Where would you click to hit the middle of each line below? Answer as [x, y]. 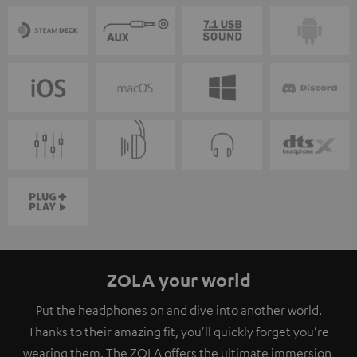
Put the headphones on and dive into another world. [178, 310]
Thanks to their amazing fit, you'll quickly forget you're [178, 332]
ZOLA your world [178, 280]
